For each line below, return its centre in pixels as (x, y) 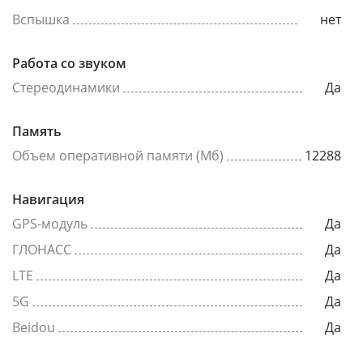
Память (37, 131)
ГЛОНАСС (42, 250)
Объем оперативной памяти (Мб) (118, 156)
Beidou (34, 327)
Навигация (48, 199)
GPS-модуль (50, 224)
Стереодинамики (66, 88)
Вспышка (41, 19)
